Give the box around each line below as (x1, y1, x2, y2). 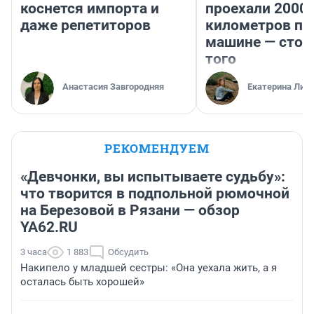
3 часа (20, 247, 47, 258)
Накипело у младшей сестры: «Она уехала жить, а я (20, 261, 277, 275)
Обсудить (108, 247, 149, 258)
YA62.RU (20, 219, 78, 236)
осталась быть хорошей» (20, 275, 144, 289)
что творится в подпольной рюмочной (20, 185, 289, 203)
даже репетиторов (20, 17, 151, 34)
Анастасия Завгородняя (62, 81, 164, 93)
